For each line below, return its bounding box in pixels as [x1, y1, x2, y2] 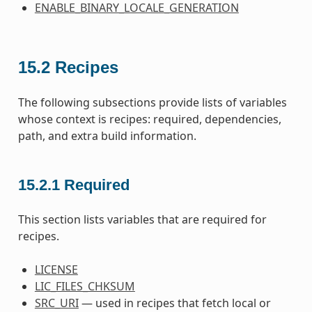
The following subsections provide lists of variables [17, 94, 287, 110]
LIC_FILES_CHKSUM [34, 279, 135, 295]
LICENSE [34, 262, 78, 278]
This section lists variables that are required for [17, 212, 267, 228]
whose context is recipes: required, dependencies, [17, 111, 281, 127]
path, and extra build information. [17, 127, 196, 143]
